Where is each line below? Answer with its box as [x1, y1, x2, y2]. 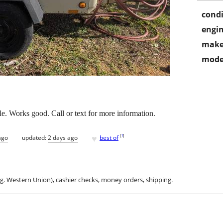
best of [100, 133, 118, 142]
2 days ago [48, 133, 78, 142]
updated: [22, 133, 48, 142]
